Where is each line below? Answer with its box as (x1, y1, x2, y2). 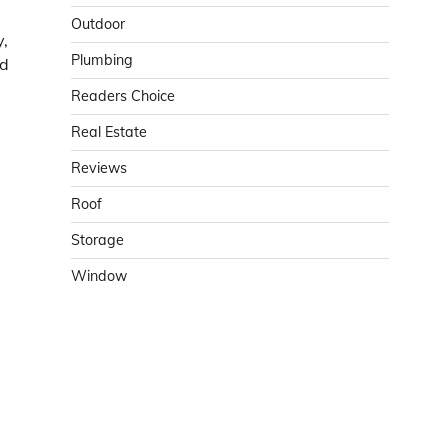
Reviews (71, 159, 127, 177)
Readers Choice (71, 87, 175, 105)
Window (71, 267, 127, 285)
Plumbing (71, 51, 133, 69)
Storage (71, 231, 124, 249)
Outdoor (71, 15, 125, 33)
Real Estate (71, 123, 147, 141)
